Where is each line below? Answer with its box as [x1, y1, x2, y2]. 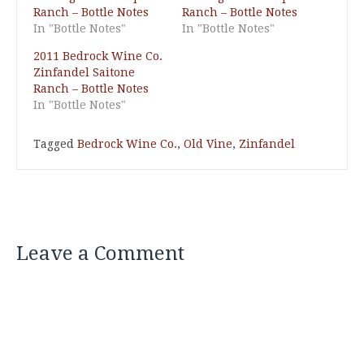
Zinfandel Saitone [33, 66, 135, 79]
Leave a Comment [16, 242, 184, 265]
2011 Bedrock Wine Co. [33, 50, 162, 63]
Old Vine [184, 137, 232, 150]
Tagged [33, 137, 77, 150]
